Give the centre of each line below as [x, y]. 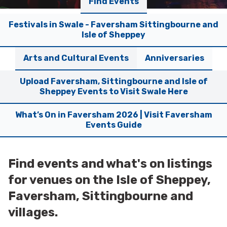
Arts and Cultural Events [76, 58]
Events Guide [113, 125]
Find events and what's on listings [110, 164]
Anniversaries [174, 58]
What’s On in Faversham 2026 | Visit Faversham [113, 115]
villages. [33, 213]
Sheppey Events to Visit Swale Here [113, 92]
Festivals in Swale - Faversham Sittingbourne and [113, 25]
